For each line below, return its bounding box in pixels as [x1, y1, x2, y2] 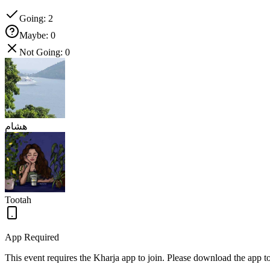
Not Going [19, 47, 60, 58]
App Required [5, 232, 59, 243]
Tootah [5, 195, 31, 206]
